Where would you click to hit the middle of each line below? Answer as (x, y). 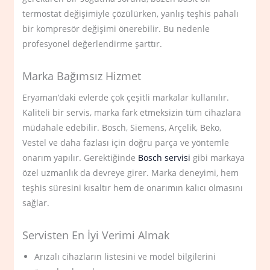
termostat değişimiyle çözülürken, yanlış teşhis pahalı (131, 13)
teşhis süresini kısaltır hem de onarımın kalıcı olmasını (133, 187)
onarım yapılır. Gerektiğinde (80, 157)
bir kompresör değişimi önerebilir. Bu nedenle (116, 28)
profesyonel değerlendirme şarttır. (93, 43)
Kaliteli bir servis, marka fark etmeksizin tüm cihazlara (132, 112)
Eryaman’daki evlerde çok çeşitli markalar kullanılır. (126, 97)
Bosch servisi (165, 157)
